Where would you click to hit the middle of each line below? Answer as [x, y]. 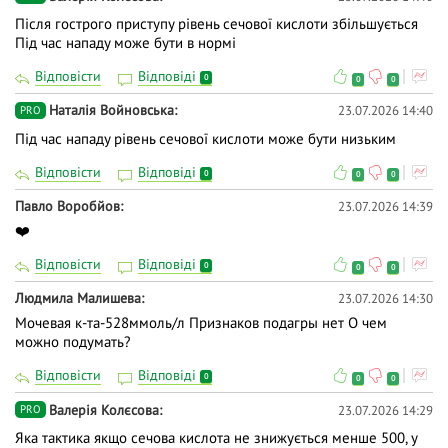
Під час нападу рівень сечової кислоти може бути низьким [205, 138]
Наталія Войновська [111, 110]
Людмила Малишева [78, 298]
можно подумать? [73, 342]
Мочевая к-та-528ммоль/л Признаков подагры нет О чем [201, 323]
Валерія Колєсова [104, 409]
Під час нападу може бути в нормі [125, 43]
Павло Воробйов [67, 205]
